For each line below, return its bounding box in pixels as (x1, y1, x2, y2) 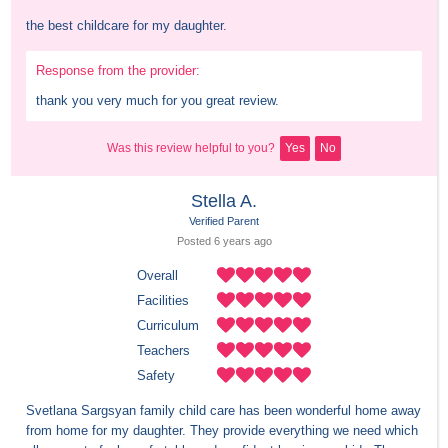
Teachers (136, 343, 190, 359)
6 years (213, 235, 251, 248)
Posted (176, 235, 214, 248)
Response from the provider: (36, 63, 201, 79)
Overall (136, 268, 178, 284)
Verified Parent (189, 215, 259, 228)
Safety (136, 368, 175, 384)
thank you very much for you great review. (36, 93, 280, 109)
